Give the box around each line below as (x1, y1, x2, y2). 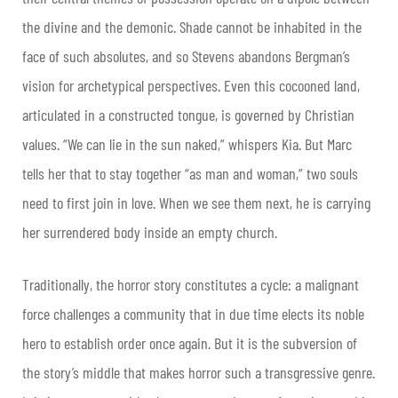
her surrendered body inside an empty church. (22, 222, 277, 243)
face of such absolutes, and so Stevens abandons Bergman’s (22, 46, 350, 67)
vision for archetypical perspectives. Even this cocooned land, (22, 76, 360, 96)
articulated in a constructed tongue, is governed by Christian (22, 105, 354, 125)
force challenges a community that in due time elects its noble (22, 304, 364, 324)
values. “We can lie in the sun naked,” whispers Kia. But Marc (22, 134, 352, 155)
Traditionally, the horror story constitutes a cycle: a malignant (22, 275, 359, 295)
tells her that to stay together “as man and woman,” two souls (22, 163, 358, 184)
